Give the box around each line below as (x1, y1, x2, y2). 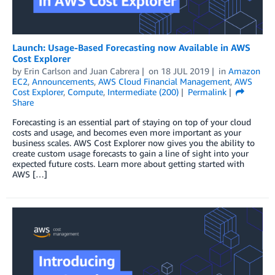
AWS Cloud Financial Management (98, 76, 230, 87)
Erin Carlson (24, 66, 71, 77)
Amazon (228, 66, 260, 77)
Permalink (187, 87, 227, 98)
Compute (68, 87, 103, 98)
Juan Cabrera (90, 66, 139, 77)
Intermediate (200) (107, 87, 179, 98)
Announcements (32, 76, 94, 87)
